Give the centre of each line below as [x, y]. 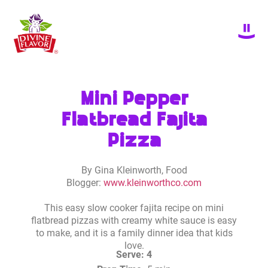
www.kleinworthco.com [153, 182]
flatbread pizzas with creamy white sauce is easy [134, 221]
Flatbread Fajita [134, 119]
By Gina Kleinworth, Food [134, 170]
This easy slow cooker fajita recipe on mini [134, 208]
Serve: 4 [134, 255]
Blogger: [85, 182]
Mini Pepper [134, 98]
